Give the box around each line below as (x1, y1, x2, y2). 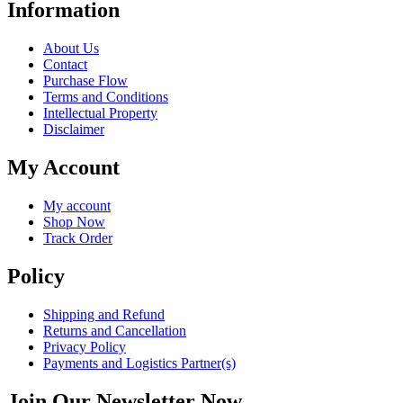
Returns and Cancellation (43, 323, 186, 338)
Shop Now (43, 214, 105, 230)
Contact (43, 57, 87, 73)
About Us (43, 40, 99, 57)
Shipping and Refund (43, 307, 165, 322)
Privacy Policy (43, 339, 126, 354)
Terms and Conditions (43, 89, 168, 105)
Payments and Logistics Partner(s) (43, 355, 236, 371)
